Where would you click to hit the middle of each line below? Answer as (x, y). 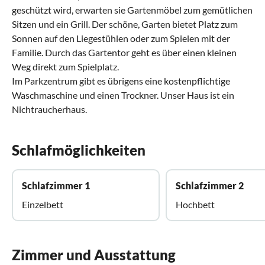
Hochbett (195, 204)
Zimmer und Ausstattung (94, 254)
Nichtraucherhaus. (49, 109)
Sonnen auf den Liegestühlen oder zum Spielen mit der (121, 38)
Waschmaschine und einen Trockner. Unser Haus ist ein (123, 95)
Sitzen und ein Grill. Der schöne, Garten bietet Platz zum (125, 24)
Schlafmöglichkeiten (79, 150)
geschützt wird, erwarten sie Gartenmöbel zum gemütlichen (132, 9)
